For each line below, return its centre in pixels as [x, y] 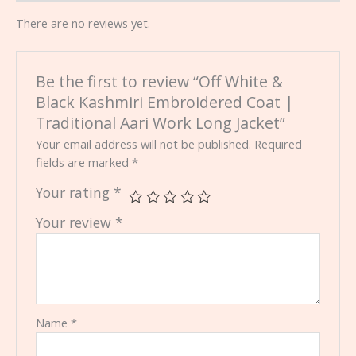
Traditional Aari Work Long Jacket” [161, 122]
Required [279, 143]
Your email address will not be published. [144, 143]
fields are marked [84, 162]
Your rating [75, 192]
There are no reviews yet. [83, 23]
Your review [76, 222]
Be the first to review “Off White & [160, 81]
